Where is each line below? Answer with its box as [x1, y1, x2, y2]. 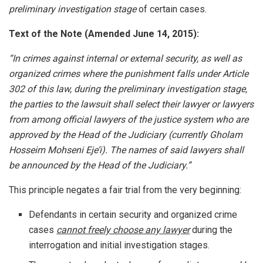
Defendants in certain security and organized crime [29, 209, 238, 221]
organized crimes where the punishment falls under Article [9, 68, 248, 80]
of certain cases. [136, 4, 207, 15]
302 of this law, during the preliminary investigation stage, [9, 83, 247, 95]
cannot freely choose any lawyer [56, 224, 190, 236]
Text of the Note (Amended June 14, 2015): [9, 28, 199, 40]
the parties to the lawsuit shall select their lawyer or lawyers [9, 99, 254, 110]
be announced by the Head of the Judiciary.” [9, 160, 191, 171]
